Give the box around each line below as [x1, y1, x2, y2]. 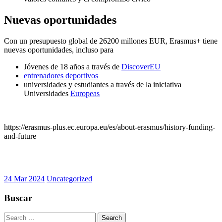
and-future [4, 131, 36, 140]
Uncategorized [47, 174, 92, 183]
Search [3, 212, 25, 221]
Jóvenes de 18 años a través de [24, 62, 121, 71]
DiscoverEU [121, 62, 161, 71]
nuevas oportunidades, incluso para [4, 45, 113, 54]
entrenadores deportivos [24, 71, 98, 80]
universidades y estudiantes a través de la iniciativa [24, 80, 181, 89]
